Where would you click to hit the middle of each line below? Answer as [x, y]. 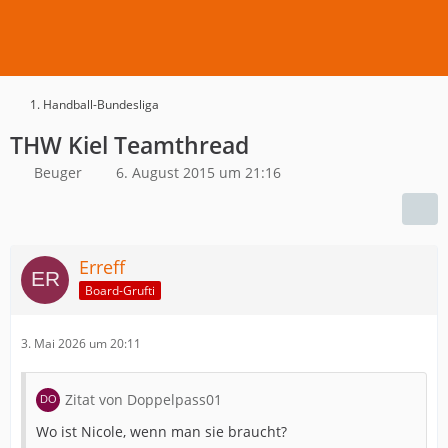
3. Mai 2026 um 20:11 [81, 343]
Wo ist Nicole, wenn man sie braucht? [161, 431]
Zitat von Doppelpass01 [143, 399]
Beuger [58, 172]
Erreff [102, 267]
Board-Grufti [120, 290]
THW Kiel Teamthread [129, 145]
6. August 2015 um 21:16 [198, 172]
